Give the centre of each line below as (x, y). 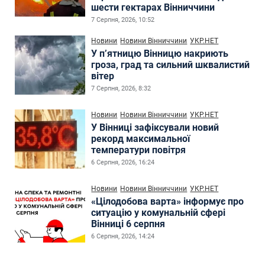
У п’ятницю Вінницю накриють (160, 53)
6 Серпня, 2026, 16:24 (123, 162)
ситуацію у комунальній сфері (159, 212)
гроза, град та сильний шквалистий (171, 64)
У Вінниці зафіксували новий (155, 127)
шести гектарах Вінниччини (153, 7)
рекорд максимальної (141, 138)
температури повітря (139, 150)
